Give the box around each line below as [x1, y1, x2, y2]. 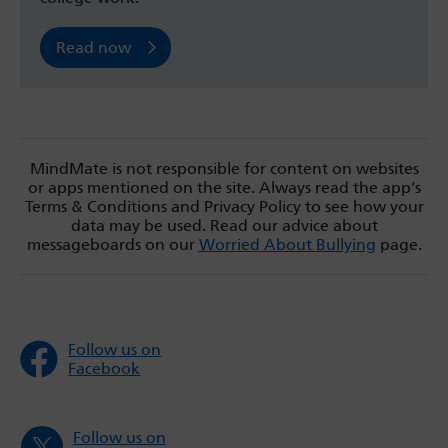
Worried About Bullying [198, 235, 376, 255]
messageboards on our [26, 235, 199, 255]
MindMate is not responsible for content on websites [29, 159, 419, 179]
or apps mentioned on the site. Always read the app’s [27, 178, 421, 198]
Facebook [68, 359, 141, 379]
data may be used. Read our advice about [70, 216, 378, 236]
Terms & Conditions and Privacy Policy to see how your [24, 197, 424, 217]
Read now [56, 38, 131, 58]
